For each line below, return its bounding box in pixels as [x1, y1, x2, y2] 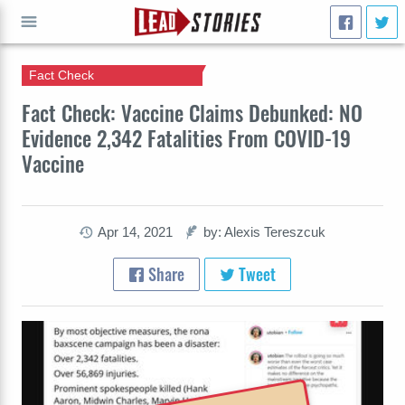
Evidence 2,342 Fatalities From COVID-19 [22, 122, 351, 154]
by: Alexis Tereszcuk [203, 224, 326, 240]
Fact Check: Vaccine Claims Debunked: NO [22, 97, 363, 128]
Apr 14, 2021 [98, 224, 174, 240]
